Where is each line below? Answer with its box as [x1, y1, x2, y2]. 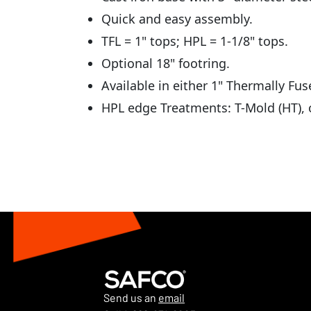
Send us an [103, 291, 158, 305]
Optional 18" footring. [101, 55, 230, 72]
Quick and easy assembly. [101, 10, 253, 27]
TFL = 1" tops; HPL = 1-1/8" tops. [101, 33, 288, 49]
